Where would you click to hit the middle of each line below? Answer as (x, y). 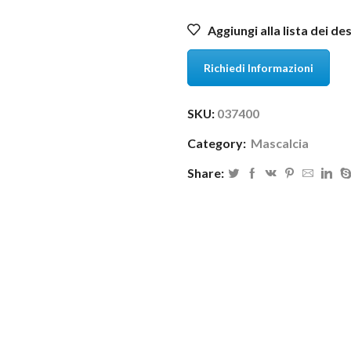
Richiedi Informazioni (259, 67)
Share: (206, 173)
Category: (218, 143)
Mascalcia (280, 143)
